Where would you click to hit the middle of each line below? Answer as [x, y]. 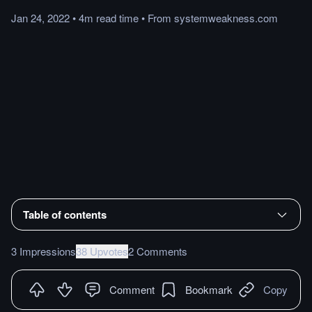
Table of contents [65, 214]
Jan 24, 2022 [40, 18]
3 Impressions [44, 251]
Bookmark [209, 289]
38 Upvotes [102, 251]
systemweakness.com [226, 18]
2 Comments [158, 251]
